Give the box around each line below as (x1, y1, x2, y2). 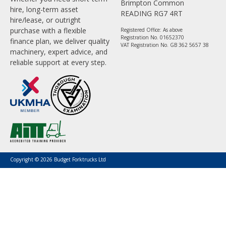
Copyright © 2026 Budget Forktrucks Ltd (10, 155, 106, 163)
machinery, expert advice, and (10, 47, 107, 57)
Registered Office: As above (121, 26, 183, 34)
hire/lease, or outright (10, 15, 81, 25)
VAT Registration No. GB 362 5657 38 (121, 41, 209, 49)
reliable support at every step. (10, 58, 106, 68)
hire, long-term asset (10, 5, 78, 15)
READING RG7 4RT (121, 9, 183, 19)
